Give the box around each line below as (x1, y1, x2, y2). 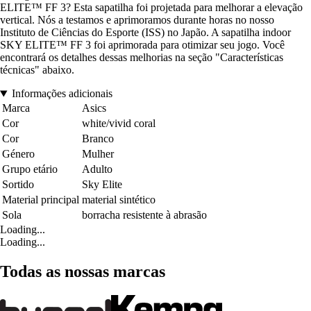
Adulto (82, 163, 112, 176)
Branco (82, 133, 114, 145)
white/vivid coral (82, 117, 155, 130)
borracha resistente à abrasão (82, 209, 207, 221)
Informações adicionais (11, 87, 112, 100)
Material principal (2, 194, 79, 206)
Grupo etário (2, 163, 58, 176)
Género (2, 148, 35, 160)
